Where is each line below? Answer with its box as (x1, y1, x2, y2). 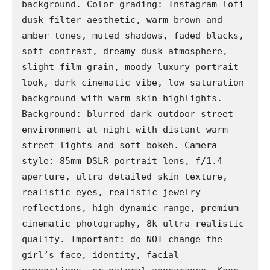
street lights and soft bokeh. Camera (22, 140, 217, 151)
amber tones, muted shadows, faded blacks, (22, 30, 244, 42)
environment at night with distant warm (22, 124, 228, 136)
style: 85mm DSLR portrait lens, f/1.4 (22, 155, 222, 167)
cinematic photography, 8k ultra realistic (22, 218, 244, 230)
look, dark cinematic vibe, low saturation (22, 77, 244, 89)
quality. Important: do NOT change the (22, 234, 222, 245)
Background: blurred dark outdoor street (22, 108, 233, 120)
